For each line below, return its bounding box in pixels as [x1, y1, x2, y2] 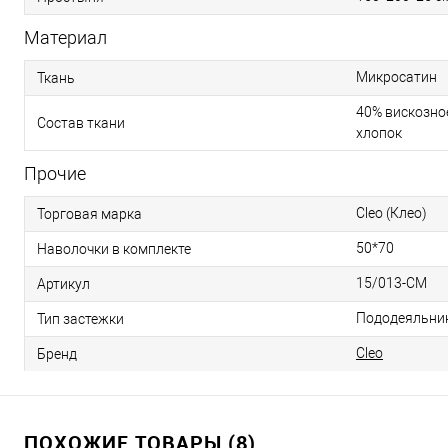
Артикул [37, 275, 90, 292]
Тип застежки [37, 310, 124, 327]
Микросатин [356, 69, 437, 85]
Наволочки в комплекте [37, 240, 191, 257]
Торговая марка [37, 205, 142, 222]
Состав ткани [37, 114, 125, 131]
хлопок [356, 125, 402, 141]
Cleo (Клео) [356, 205, 427, 221]
